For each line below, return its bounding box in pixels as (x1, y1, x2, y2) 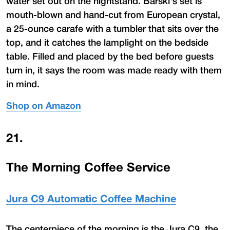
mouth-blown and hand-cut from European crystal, (6, 11, 220, 20)
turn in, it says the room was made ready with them (6, 66, 222, 75)
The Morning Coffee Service (6, 162, 170, 174)
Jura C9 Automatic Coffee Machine (6, 195, 176, 204)
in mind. (6, 80, 40, 89)
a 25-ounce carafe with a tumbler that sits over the (6, 25, 219, 33)
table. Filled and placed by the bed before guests (6, 52, 214, 61)
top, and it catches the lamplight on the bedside (6, 39, 208, 47)
